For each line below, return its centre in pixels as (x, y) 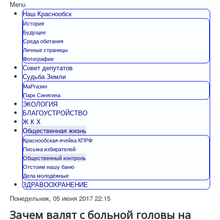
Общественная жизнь (55, 131)
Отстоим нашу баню (49, 167)
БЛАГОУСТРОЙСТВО (55, 113)
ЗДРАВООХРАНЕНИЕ (55, 185)
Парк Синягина (42, 95)
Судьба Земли (44, 77)
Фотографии (38, 59)
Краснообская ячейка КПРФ (58, 140)
